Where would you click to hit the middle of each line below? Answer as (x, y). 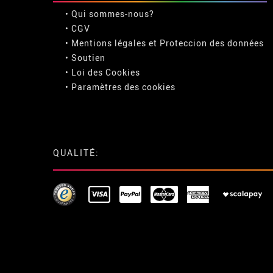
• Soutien (85, 57)
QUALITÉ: (76, 152)
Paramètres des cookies (123, 87)
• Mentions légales (106, 43)
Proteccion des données (212, 43)
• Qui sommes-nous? (110, 13)
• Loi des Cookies (103, 72)
